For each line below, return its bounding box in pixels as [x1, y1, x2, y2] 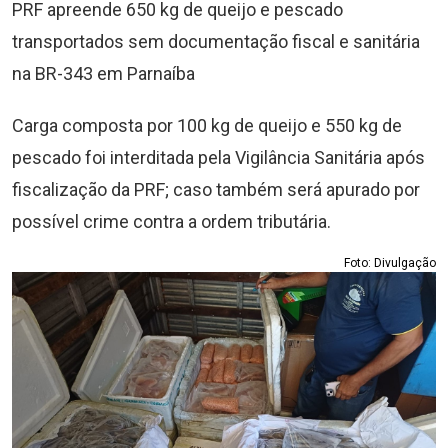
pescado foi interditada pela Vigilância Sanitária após [12, 147, 425, 168]
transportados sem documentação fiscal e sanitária [12, 31, 420, 52]
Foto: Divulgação [344, 256, 436, 270]
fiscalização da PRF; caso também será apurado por [12, 179, 420, 200]
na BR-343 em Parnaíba [12, 63, 195, 84]
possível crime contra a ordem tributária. [12, 211, 331, 232]
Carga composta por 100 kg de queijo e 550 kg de [12, 115, 402, 136]
